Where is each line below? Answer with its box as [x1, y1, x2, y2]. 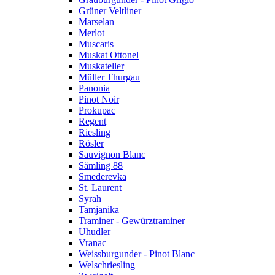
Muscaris [79, 39, 114, 50]
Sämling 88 [79, 160, 123, 171]
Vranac [79, 238, 106, 249]
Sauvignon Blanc [79, 149, 145, 160]
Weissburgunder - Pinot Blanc [79, 249, 195, 260]
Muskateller [79, 61, 124, 72]
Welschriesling [79, 260, 135, 271]
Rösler [79, 138, 104, 149]
